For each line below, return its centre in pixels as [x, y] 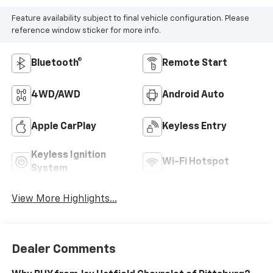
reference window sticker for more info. [86, 30]
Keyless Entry [194, 127]
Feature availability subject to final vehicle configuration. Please [130, 18]
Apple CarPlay [63, 127]
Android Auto [193, 95]
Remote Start [195, 64]
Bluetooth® [56, 64]
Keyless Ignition [68, 156]
